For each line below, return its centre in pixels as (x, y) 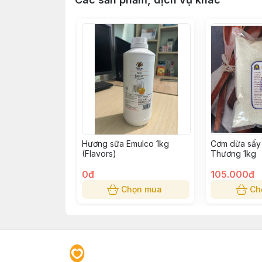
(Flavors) (99, 154)
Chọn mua (142, 189)
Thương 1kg (233, 154)
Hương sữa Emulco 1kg (125, 144)
